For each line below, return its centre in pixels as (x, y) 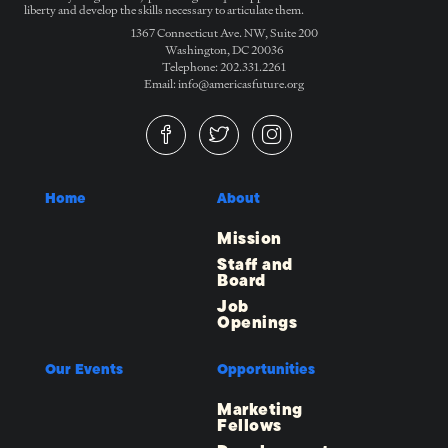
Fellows (249, 426)
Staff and (255, 265)
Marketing (260, 410)
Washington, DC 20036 (224, 50)
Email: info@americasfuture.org (224, 84)
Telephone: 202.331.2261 (224, 67)
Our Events (84, 369)
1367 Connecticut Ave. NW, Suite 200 (224, 33)
